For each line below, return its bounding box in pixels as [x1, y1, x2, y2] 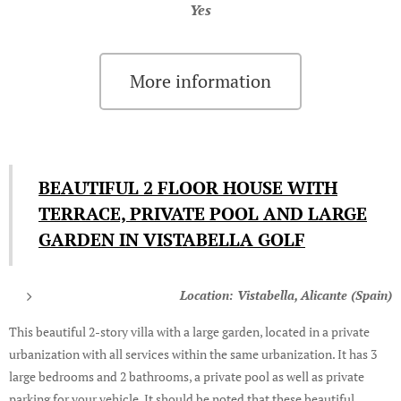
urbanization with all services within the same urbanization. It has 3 [9, 345, 377, 363]
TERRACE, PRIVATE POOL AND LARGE [38, 200, 367, 226]
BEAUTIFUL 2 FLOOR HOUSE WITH [38, 175, 337, 200]
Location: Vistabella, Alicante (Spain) [180, 286, 392, 303]
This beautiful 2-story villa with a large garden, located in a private [9, 322, 370, 340]
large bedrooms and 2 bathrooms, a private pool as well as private [9, 367, 364, 385]
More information [130, 68, 271, 93]
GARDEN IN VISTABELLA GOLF [38, 226, 305, 252]
